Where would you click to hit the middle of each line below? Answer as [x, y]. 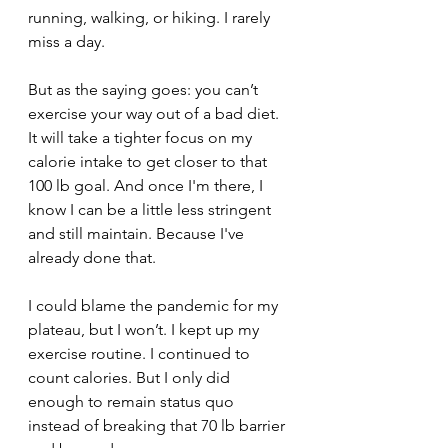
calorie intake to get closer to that [149, 161]
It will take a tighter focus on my [142, 137]
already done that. [92, 257]
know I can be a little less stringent [151, 209]
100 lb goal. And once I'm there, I [147, 185]
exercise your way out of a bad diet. [155, 113]
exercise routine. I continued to [141, 353]
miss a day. [68, 41]
